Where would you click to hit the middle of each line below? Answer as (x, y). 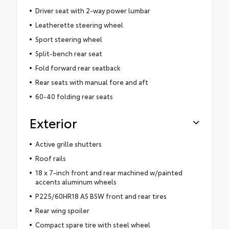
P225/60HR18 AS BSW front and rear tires (101, 196)
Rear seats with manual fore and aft (91, 82)
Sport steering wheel (68, 39)
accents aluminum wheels (76, 182)
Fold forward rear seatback (78, 68)
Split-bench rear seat (68, 53)
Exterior (53, 123)
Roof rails (50, 158)
